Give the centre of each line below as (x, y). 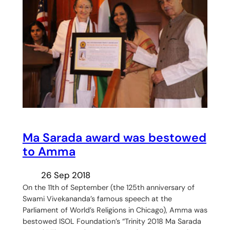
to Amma (49, 151)
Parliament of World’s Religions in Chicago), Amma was (115, 210)
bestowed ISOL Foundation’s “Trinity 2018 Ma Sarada (112, 221)
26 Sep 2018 (65, 175)
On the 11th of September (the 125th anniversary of (108, 187)
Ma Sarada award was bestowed (114, 137)
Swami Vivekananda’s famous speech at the (97, 198)
